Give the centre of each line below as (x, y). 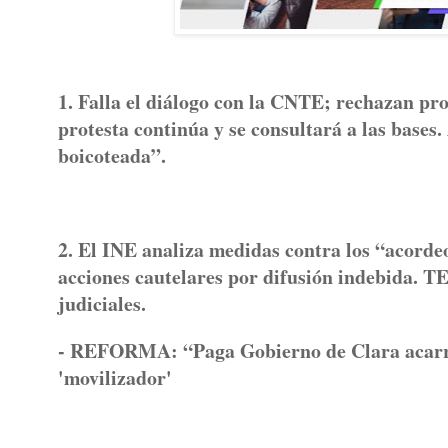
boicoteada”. (112, 156)
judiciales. (102, 303)
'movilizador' (115, 377)
